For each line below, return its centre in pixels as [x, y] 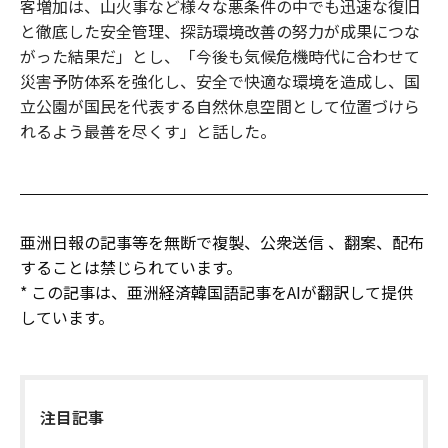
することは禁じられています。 [131, 267]
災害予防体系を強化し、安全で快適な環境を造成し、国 [220, 81]
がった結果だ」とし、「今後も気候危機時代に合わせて [220, 56]
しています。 [67, 317]
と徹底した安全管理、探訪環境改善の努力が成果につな [220, 31]
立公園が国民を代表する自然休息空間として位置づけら [220, 106]
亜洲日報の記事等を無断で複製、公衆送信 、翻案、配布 [222, 242]
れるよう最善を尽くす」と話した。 [148, 131]
